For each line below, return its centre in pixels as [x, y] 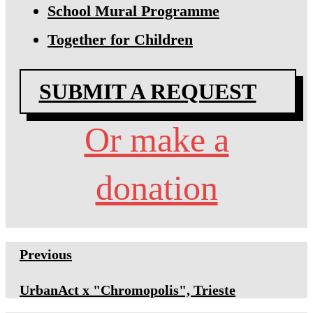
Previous [46, 255]
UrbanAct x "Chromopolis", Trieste [128, 290]
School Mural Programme [133, 11]
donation [156, 188]
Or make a [156, 140]
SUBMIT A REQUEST [147, 92]
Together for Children [120, 40]
